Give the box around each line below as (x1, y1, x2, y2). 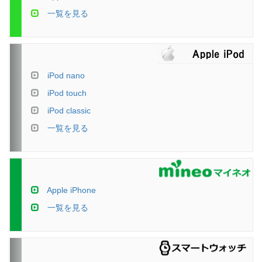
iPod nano (47, 71, 85, 81)
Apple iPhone (47, 185, 96, 195)
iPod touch (47, 88, 87, 98)
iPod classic (47, 106, 91, 116)
